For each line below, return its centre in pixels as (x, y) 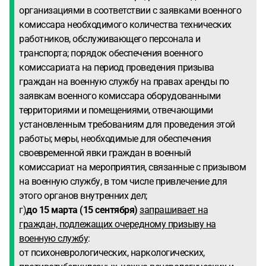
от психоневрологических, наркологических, (112, 253)
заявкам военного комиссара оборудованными (120, 96)
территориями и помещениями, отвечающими (116, 110)
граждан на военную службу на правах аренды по (124, 82)
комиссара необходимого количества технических (125, 25)
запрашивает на (174, 210)
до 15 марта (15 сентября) (82, 210)
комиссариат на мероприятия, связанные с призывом (132, 167)
